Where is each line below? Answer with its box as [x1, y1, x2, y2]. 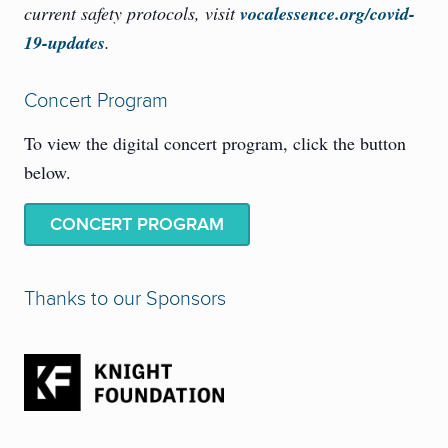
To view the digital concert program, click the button [24, 131, 406, 156]
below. [24, 160, 71, 185]
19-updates [24, 30, 105, 56]
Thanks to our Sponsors [24, 287, 226, 312]
